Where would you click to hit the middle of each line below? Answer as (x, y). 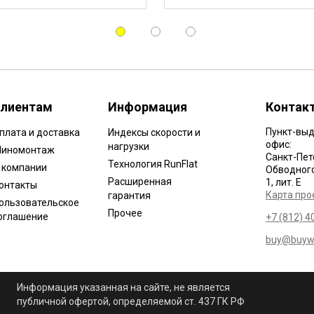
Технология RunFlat (153, 164)
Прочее (125, 213)
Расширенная (140, 182)
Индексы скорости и (154, 132)
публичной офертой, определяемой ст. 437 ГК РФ (131, 301)
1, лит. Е (284, 182)
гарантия (129, 196)
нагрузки (129, 146)
